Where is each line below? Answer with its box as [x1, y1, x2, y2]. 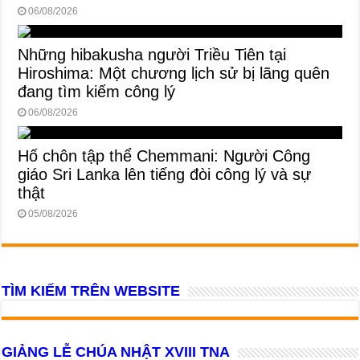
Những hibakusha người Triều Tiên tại [18, 46, 287, 64]
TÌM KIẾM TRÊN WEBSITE [2, 283, 181, 300]
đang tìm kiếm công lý [18, 83, 176, 101]
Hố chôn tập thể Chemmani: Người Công [18, 147, 311, 166]
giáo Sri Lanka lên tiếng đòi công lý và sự [18, 166, 312, 184]
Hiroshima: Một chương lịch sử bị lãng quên [18, 64, 330, 83]
